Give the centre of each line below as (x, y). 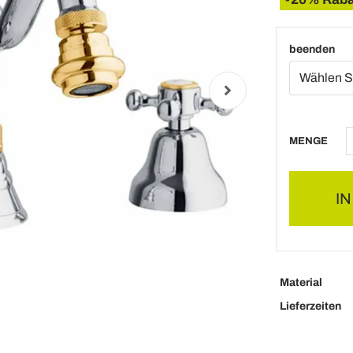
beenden (312, 49)
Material (301, 282)
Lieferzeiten (310, 306)
